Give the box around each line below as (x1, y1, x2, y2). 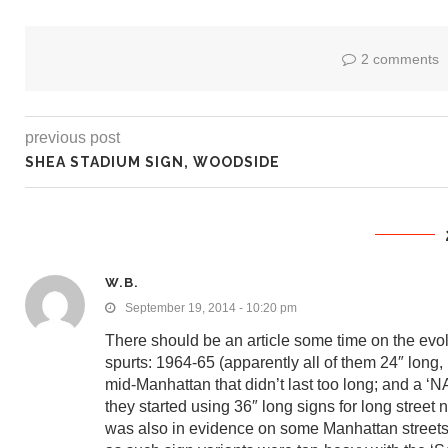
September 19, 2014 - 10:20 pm (125, 301, 297, 315)
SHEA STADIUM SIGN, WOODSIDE (25, 154, 280, 170)
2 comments (360, 51, 439, 67)
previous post (25, 129, 120, 146)
